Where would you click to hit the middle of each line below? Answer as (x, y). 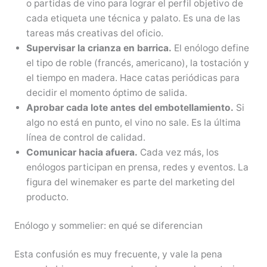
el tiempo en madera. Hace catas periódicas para (133, 77)
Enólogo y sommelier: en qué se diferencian (108, 225)
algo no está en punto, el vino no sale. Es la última (133, 122)
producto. (47, 197)
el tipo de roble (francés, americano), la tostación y (137, 63)
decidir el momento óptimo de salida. (106, 92)
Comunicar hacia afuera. (82, 152)
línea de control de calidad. (86, 137)
